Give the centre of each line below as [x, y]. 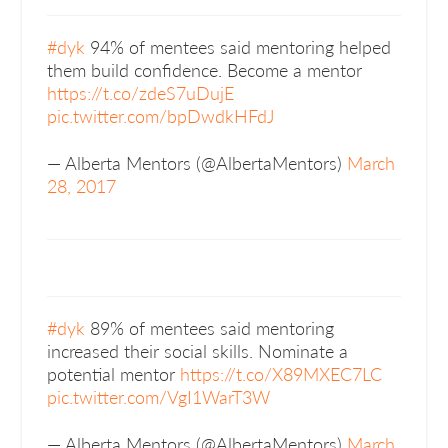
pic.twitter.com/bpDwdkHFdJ [161, 115]
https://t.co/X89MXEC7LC [281, 373]
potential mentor [114, 373]
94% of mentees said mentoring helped [238, 46]
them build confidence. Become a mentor [205, 69]
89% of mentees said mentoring [210, 327]
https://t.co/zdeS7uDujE [141, 92]
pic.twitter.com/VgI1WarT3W [159, 396]
